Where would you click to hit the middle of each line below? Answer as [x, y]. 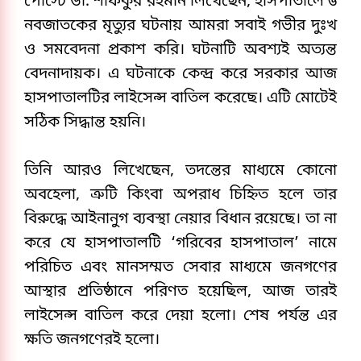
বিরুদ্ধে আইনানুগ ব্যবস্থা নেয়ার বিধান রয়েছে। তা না [180, 220]
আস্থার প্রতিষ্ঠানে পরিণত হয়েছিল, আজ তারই [180, 293]
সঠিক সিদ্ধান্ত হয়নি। [85, 123]
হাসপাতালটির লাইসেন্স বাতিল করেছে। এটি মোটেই [180, 99]
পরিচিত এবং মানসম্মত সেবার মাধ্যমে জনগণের [180, 268]
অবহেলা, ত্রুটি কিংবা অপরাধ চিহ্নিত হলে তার [180, 196]
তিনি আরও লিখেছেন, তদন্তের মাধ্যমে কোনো [180, 172]
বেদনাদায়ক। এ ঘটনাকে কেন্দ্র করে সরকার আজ [180, 75]
